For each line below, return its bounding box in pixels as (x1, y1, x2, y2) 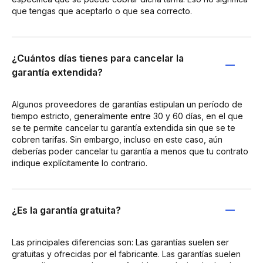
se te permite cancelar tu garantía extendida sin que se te (12, 122, 235, 133)
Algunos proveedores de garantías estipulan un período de (12, 99, 242, 109)
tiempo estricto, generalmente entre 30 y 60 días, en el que (12, 110, 243, 121)
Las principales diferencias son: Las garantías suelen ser (12, 237, 229, 247)
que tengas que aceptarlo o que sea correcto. (12, 5, 192, 16)
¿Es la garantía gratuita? (12, 204, 121, 216)
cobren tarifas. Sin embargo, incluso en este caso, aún (12, 134, 222, 144)
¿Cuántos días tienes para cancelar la (12, 52, 184, 64)
